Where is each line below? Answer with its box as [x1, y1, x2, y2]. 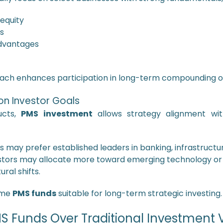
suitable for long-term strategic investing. [56, 188, 222, 199]
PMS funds [12, 188, 56, 199]
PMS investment [21, 108, 93, 119]
